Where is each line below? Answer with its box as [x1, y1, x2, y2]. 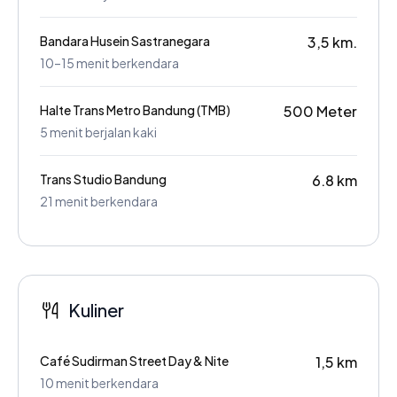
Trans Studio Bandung [40, 170, 167, 187]
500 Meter [284, 101, 357, 121]
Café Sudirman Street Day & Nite [40, 352, 229, 369]
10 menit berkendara [40, 374, 159, 391]
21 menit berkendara [40, 192, 158, 209]
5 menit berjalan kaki [40, 123, 157, 140]
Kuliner [68, 298, 124, 321]
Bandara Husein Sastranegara [40, 32, 210, 49]
